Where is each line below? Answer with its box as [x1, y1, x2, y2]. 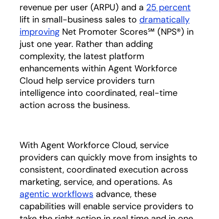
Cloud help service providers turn [20, 75, 154, 87]
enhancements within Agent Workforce [20, 63, 177, 74]
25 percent [146, 1, 191, 13]
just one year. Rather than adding [20, 38, 153, 50]
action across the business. [20, 99, 130, 111]
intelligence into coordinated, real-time [20, 87, 177, 99]
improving [20, 26, 60, 38]
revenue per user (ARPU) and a [20, 1, 146, 13]
